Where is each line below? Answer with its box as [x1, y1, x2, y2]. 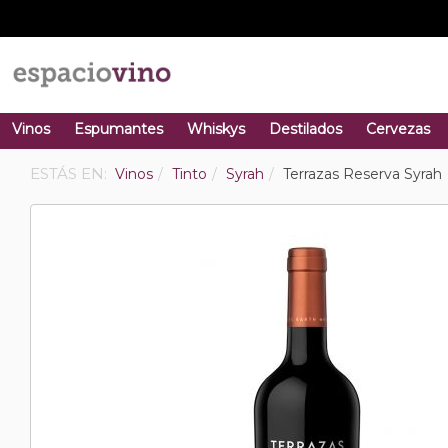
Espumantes [74, 120, 163, 138]
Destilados [269, 120, 342, 138]
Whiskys [187, 120, 245, 138]
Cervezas [366, 120, 430, 138]
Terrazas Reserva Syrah [283, 165, 442, 183]
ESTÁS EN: [30, 164, 111, 183]
